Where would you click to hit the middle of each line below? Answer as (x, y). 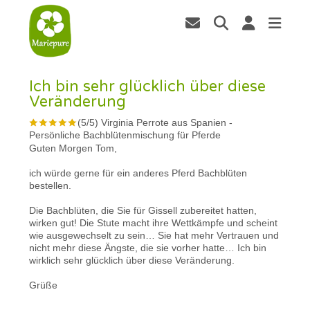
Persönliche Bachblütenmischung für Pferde (125, 135)
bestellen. (51, 185)
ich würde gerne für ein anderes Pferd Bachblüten (138, 173)
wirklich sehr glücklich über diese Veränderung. (132, 260)
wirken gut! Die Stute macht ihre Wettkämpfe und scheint (154, 222)
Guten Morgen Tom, (73, 148)
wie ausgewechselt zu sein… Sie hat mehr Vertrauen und (154, 235)
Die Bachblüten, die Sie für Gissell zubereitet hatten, (143, 210)
